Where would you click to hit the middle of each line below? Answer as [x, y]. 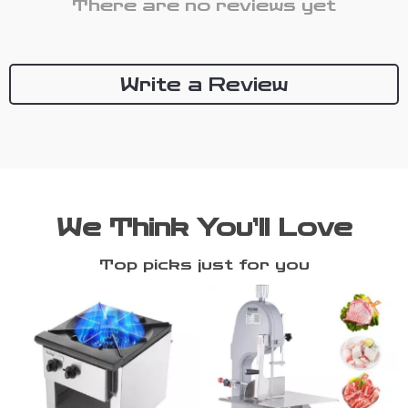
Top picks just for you [204, 265]
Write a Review [204, 84]
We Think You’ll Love [204, 228]
